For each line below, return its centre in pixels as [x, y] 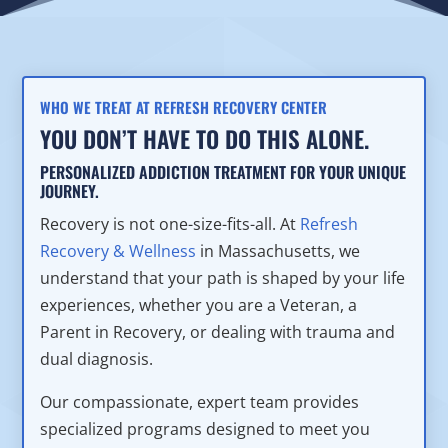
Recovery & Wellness [118, 251]
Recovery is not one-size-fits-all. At [170, 224]
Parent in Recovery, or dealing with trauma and [218, 332]
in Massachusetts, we [278, 251]
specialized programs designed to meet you [205, 429]
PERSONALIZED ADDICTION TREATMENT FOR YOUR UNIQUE [223, 172]
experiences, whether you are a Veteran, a [199, 305]
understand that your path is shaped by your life [223, 278]
